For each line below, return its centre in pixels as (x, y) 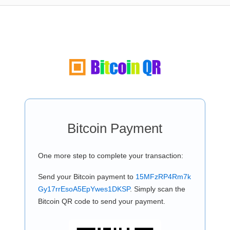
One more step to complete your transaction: (110, 156)
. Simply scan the (157, 189)
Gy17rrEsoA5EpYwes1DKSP (84, 189)
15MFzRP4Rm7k (163, 177)
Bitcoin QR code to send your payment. (101, 201)
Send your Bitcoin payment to (87, 177)
